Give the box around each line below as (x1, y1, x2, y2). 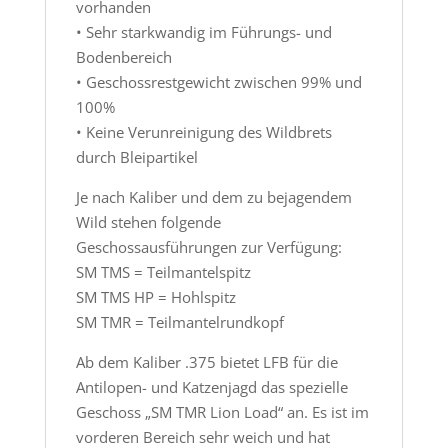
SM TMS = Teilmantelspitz (75, 261, 251, 282)
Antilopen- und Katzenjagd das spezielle (75, 376, 348, 397)
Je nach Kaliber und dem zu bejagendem (75, 186, 352, 207)
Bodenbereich (75, 46, 172, 67)
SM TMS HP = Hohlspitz (75, 286, 236, 307)
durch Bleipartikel (75, 146, 198, 167)
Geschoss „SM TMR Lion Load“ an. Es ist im (75, 401, 369, 422)
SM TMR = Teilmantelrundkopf (75, 311, 284, 332)
